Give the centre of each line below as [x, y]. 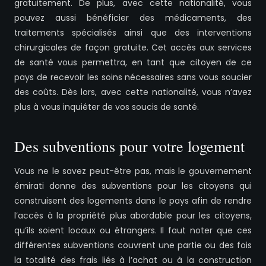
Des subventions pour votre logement [129, 146]
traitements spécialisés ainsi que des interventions [133, 33]
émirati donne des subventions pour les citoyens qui [133, 186]
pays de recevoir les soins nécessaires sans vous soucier [133, 77]
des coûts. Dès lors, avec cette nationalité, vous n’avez [133, 92]
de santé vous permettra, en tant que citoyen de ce [133, 63]
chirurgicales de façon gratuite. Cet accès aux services [133, 48]
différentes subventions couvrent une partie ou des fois [133, 246]
